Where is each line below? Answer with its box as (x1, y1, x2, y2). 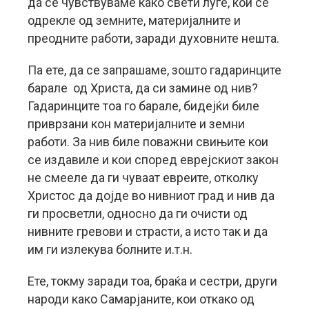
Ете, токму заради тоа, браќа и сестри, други (28, 274, 277, 288)
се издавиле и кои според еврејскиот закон (28, 152, 279, 167)
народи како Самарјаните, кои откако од (28, 292, 255, 306)
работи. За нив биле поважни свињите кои (28, 134, 268, 149)
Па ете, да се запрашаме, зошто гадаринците (28, 63, 281, 77)
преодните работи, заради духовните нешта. (28, 31, 279, 46)
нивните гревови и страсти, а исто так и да (28, 224, 268, 239)
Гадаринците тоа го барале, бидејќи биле (28, 99, 259, 113)
